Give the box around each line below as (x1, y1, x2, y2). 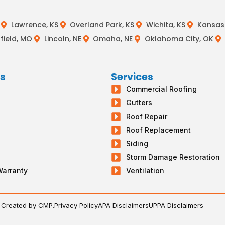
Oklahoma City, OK (145, 34, 214, 44)
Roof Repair (126, 112, 168, 121)
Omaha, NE (93, 34, 133, 44)
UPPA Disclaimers (149, 201, 203, 210)
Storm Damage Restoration (126, 153, 220, 162)
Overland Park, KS (70, 20, 135, 30)
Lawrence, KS (11, 20, 58, 30)
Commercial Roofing (126, 85, 197, 94)
